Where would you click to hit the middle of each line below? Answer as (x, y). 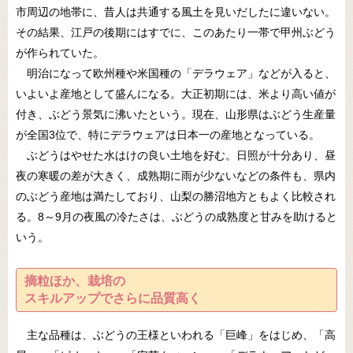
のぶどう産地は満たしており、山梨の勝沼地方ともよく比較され (176, 197)
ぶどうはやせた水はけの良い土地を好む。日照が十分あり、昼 (176, 156)
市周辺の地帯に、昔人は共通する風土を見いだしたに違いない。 (176, 12)
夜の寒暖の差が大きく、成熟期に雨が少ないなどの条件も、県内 (176, 176)
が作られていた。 (60, 53)
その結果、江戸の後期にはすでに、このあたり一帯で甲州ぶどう (176, 33)
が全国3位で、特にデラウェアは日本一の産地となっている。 (168, 135)
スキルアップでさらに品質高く (113, 299)
